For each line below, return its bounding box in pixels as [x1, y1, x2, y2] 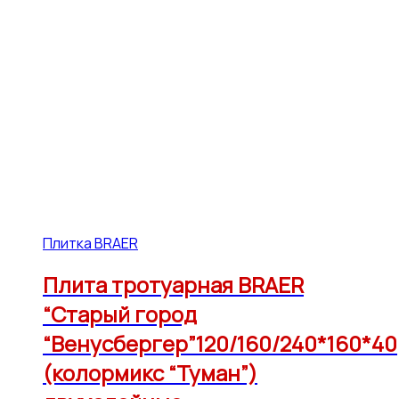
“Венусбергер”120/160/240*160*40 [43, 329, 397, 359]
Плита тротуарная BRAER [43, 270, 304, 300]
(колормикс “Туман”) [43, 358, 257, 388]
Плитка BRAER [43, 232, 138, 253]
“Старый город [43, 299, 197, 330]
